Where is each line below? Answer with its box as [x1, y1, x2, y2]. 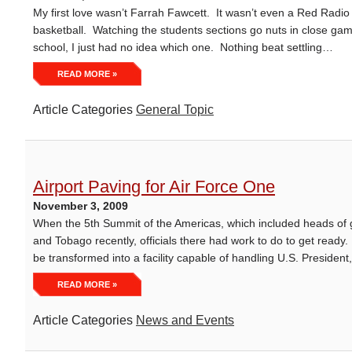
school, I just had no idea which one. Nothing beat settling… [33, 41, 333, 53]
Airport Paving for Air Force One [33, 177, 275, 196]
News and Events [136, 313, 234, 327]
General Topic [136, 103, 214, 116]
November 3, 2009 [33, 200, 128, 212]
